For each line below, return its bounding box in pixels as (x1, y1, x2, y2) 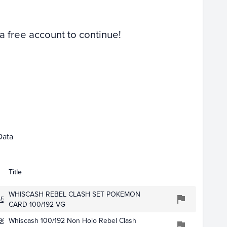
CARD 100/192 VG (8, 199, 65, 210)
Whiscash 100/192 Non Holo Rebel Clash (8, 215, 136, 226)
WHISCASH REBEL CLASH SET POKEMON (8, 189, 140, 200)
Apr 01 (131, 108, 154, 120)
